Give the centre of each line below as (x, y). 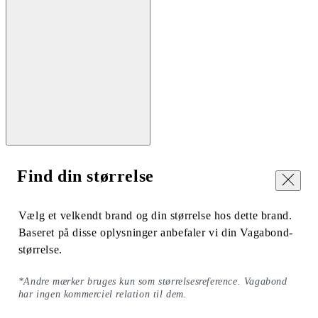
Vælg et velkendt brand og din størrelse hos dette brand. (155, 216)
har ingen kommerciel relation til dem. (103, 295)
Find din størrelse (86, 176)
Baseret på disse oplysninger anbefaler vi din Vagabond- (155, 233)
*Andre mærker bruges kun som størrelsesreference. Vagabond (153, 282)
